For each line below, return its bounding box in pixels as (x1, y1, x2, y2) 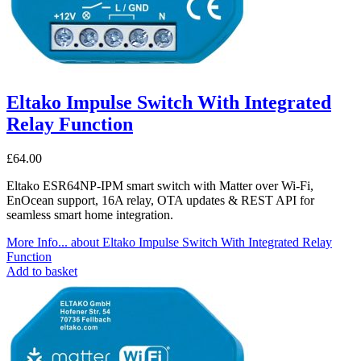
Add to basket (6, 263, 77, 278)
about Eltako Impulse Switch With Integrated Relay (68, 234, 332, 249)
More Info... (6, 234, 68, 249)
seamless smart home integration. (6, 207, 173, 222)
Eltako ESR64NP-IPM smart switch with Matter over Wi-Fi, (6, 178, 313, 193)
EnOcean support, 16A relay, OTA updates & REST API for (6, 193, 314, 207)
